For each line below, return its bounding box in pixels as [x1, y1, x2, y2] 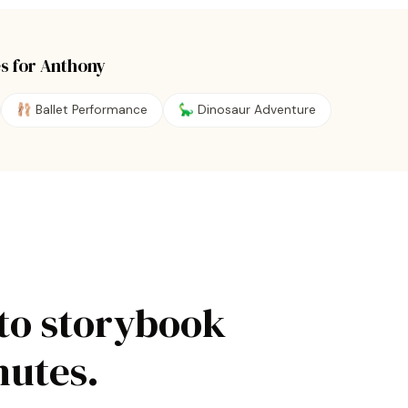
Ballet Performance [36, 102, 148, 117]
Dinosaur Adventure [198, 102, 316, 117]
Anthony [40, 54, 106, 77]
